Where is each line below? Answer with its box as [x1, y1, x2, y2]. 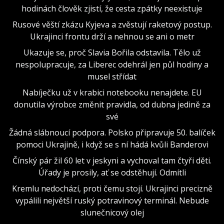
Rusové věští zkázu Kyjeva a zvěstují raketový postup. [12, 18, 212, 30]
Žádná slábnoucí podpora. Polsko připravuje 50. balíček [8, 126, 215, 138]
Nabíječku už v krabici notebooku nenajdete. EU [22, 86, 202, 98]
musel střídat [87, 70, 136, 82]
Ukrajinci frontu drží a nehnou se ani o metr [29, 30, 194, 42]
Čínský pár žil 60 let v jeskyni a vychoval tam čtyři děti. [12, 154, 211, 166]
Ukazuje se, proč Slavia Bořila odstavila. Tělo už [23, 46, 201, 58]
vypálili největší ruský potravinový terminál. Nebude [15, 194, 209, 206]
